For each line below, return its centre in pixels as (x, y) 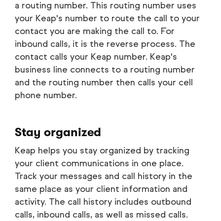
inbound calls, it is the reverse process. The (105, 44)
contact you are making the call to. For (95, 31)
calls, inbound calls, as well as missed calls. (101, 214)
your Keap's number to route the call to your (107, 18)
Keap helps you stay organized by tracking (102, 150)
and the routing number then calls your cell (104, 82)
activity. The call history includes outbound (103, 202)
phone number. (46, 95)
